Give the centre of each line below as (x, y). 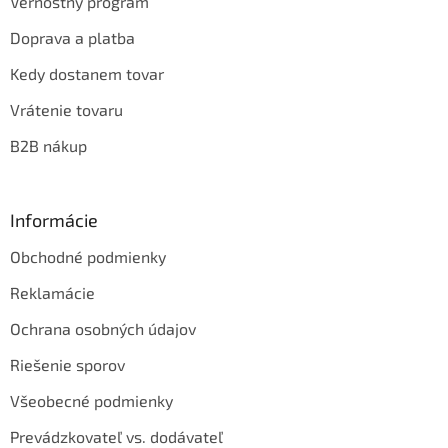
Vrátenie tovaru (66, 110)
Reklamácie (52, 293)
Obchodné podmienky (88, 257)
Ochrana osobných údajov (103, 329)
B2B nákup (48, 146)
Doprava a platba (72, 38)
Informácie (54, 220)
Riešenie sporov (67, 365)
